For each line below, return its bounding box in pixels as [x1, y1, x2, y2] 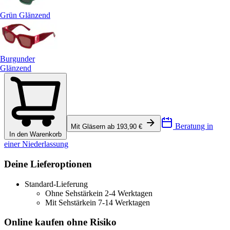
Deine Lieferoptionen [4, 158, 92, 169]
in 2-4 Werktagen [97, 188, 152, 198]
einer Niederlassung [4, 140, 68, 149]
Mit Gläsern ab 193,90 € [71, 123, 144, 131]
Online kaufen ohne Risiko [4, 217, 117, 228]
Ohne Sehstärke [45, 188, 97, 198]
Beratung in [173, 122, 213, 131]
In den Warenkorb [9, 130, 62, 139]
